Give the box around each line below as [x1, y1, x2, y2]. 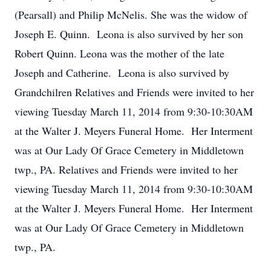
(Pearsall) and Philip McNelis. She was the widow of [15, 7, 247, 22]
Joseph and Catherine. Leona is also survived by [15, 65, 229, 80]
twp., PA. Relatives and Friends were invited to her [15, 162, 238, 177]
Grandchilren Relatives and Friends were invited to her [15, 85, 254, 99]
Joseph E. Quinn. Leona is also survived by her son [15, 27, 243, 41]
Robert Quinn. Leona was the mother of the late [15, 46, 224, 60]
